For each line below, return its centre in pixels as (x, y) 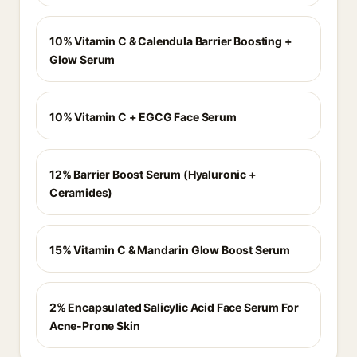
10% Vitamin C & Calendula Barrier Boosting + (171, 41)
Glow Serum (82, 59)
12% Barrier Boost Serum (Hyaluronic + (153, 174)
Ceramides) (81, 192)
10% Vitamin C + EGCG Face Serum (143, 117)
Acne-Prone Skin (95, 326)
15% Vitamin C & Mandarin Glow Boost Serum (170, 250)
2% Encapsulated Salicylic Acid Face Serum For (174, 307)
